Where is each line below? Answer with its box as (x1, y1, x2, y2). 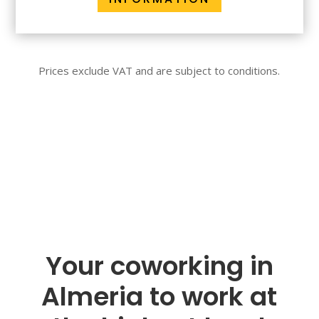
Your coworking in (45, 247, 273, 284)
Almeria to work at (41, 278, 278, 315)
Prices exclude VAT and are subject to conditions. (38, 63, 281, 78)
